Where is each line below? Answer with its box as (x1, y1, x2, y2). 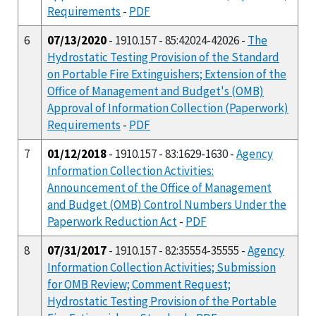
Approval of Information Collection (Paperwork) (47, 99, 288, 116)
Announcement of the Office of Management (47, 179, 272, 195)
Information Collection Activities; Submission (47, 259, 276, 275)
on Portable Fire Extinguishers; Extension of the (47, 66, 286, 82)
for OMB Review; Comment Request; (47, 276, 231, 292)
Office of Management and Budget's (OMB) (47, 83, 264, 99)
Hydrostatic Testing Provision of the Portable (47, 293, 276, 309)
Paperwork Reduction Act (47, 213, 177, 229)
